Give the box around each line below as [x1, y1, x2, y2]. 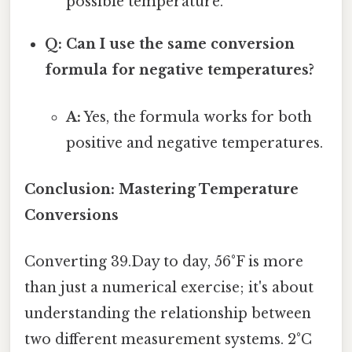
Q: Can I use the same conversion [45, 35, 295, 53]
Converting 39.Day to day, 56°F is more [24, 253, 303, 271]
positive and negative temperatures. [65, 134, 323, 152]
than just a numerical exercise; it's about [24, 279, 313, 297]
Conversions [24, 206, 119, 224]
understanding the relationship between [24, 305, 311, 323]
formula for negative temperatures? [45, 61, 315, 79]
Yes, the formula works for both [80, 108, 312, 126]
